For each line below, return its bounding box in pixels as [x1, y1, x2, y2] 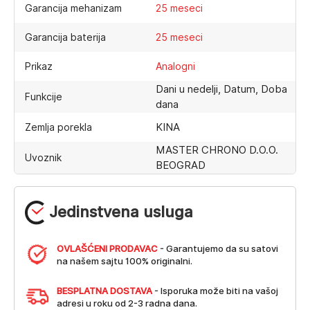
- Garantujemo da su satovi [158, 242, 279, 254]
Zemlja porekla [25, 121, 92, 133]
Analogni [156, 60, 195, 72]
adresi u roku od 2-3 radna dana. [57, 297, 198, 309]
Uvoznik [25, 152, 62, 163]
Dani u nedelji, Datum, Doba [156, 82, 287, 95]
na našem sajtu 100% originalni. [57, 255, 193, 266]
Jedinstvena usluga [45, 202, 194, 221]
